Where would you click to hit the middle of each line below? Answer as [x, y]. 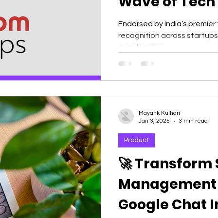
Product [136, 140]
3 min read [193, 121]
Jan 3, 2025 [154, 121]
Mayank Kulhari [159, 113]
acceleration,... [145, 47]
